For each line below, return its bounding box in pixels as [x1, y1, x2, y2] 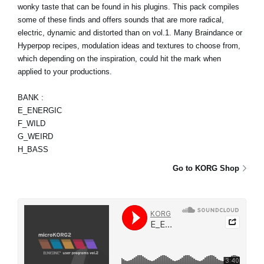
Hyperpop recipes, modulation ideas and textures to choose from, [18, 41, 240, 50]
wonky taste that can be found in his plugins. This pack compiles [18, 2, 239, 11]
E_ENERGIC [18, 105, 62, 115]
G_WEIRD [18, 131, 53, 141]
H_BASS [18, 144, 48, 154]
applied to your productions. [18, 67, 112, 76]
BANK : [18, 93, 44, 102]
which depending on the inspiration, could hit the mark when [18, 54, 221, 63]
